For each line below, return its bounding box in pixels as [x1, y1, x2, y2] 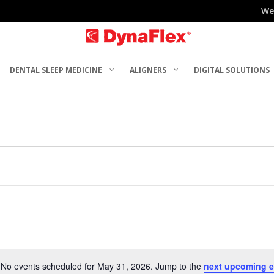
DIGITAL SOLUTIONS [194, 64, 270, 75]
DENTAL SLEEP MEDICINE [10, 64, 103, 75]
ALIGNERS [130, 64, 167, 75]
